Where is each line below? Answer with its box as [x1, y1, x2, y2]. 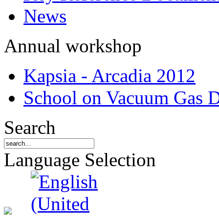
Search [4, 117, 56, 138]
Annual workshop [4, 35, 142, 56]
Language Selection [4, 149, 156, 170]
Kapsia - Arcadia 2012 [23, 65, 196, 86]
